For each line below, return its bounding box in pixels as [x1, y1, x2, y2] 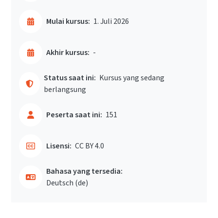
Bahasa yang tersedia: [46, 166, 123, 177]
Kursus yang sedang [99, 73, 165, 83]
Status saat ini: [44, 73, 96, 83]
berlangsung [44, 84, 87, 95]
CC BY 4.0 [75, 141, 104, 151]
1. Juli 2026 [93, 16, 129, 27]
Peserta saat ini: [46, 109, 102, 120]
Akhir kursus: [46, 47, 90, 58]
